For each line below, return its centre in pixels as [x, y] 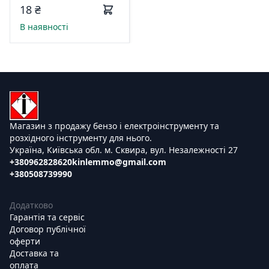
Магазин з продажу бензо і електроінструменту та [114, 126]
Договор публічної [48, 229]
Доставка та [34, 253]
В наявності [44, 27]
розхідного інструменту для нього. [81, 138]
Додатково [31, 205]
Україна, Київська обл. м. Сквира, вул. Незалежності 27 [124, 150]
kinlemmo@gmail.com [119, 162]
